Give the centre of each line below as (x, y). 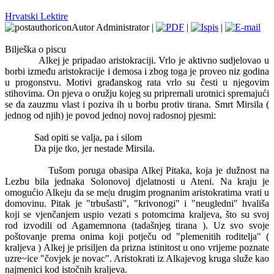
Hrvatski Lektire (36, 16)
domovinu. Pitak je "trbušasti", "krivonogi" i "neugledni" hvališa (137, 203)
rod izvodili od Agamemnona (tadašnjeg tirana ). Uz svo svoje (137, 225)
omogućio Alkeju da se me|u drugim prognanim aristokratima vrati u (137, 192)
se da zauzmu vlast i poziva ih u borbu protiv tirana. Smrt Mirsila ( (137, 104)
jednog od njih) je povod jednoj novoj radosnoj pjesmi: (110, 115)
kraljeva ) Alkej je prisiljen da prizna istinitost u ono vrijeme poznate (137, 247)
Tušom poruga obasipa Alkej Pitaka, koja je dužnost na (159, 170)
